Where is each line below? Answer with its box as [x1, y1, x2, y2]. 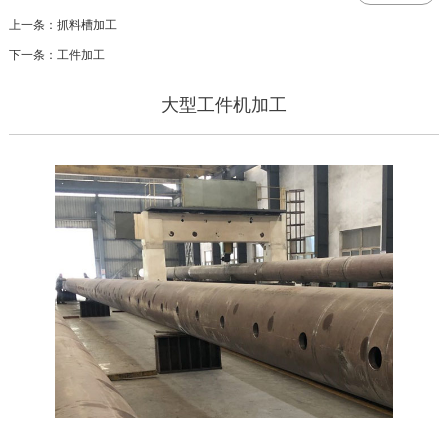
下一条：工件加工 [8, 48, 105, 62]
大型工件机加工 [160, 95, 287, 115]
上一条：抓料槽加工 [8, 18, 117, 32]
